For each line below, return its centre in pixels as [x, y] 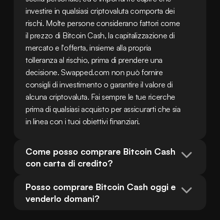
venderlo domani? [63, 198]
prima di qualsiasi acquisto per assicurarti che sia [103, 109]
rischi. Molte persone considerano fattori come [103, 23]
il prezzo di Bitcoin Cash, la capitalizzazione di [100, 35]
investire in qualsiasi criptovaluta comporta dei [100, 11]
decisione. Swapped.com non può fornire [94, 72]
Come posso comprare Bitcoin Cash [100, 151]
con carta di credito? [69, 163]
